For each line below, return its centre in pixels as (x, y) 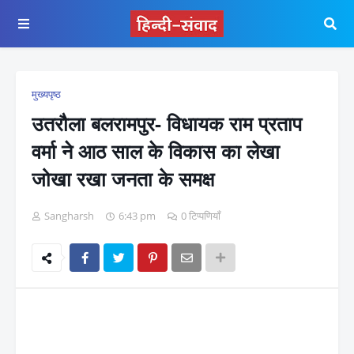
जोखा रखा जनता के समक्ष (123, 179)
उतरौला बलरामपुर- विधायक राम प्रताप (167, 123)
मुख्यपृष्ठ (46, 94)
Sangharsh (69, 216)
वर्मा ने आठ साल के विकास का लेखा (156, 151)
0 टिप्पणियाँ (201, 216)
